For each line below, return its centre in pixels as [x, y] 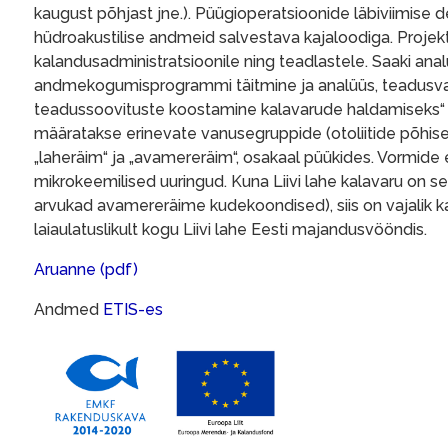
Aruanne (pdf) [86, 270]
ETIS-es [133, 310]
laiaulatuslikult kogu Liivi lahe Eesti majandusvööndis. [230, 230]
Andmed [68, 310]
